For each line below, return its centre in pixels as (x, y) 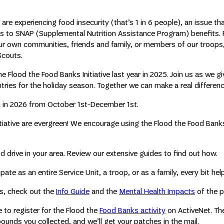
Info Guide (73, 191)
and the (104, 191)
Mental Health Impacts (157, 191)
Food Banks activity (132, 210)
